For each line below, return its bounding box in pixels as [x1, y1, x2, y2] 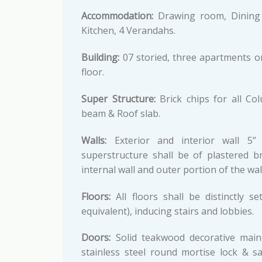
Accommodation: [81, 9, 154, 23]
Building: [81, 51, 120, 64]
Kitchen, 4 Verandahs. [81, 24, 176, 37]
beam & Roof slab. [81, 106, 161, 120]
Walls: [81, 133, 107, 147]
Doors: [81, 231, 111, 244]
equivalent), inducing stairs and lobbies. [81, 204, 254, 218]
